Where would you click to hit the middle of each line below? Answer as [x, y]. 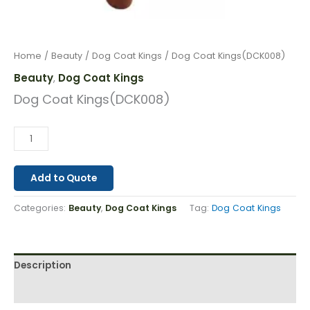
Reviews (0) [42, 290]
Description [43, 266]
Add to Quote [64, 178]
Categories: [41, 208]
